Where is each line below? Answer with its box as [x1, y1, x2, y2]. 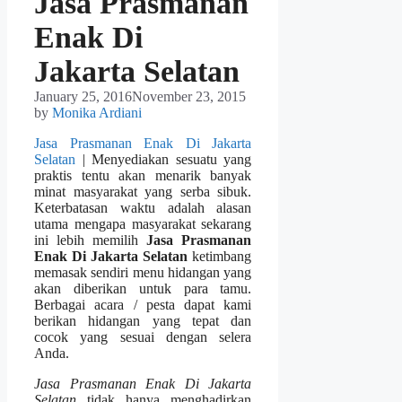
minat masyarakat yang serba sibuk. [34, 184, 252, 200]
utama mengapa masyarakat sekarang [34, 216, 252, 232]
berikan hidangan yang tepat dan [34, 313, 252, 329]
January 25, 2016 [34, 89, 132, 105]
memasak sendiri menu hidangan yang [34, 265, 252, 281]
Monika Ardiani [52, 105, 142, 121]
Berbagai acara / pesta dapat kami [34, 297, 252, 313]
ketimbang [188, 249, 252, 265]
